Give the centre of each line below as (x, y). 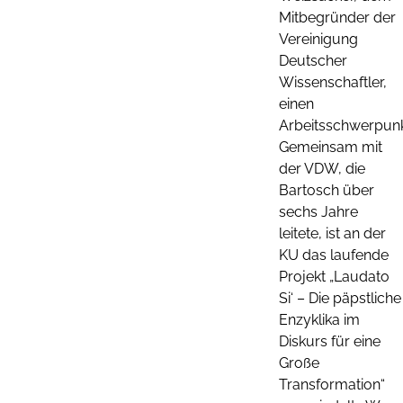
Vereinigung (318, 39)
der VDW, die (322, 168)
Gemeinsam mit (331, 147)
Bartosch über (327, 190)
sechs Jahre (318, 211)
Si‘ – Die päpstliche (340, 298)
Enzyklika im (319, 319)
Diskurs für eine (330, 341)
